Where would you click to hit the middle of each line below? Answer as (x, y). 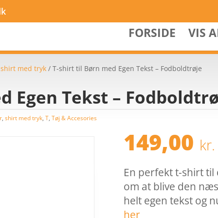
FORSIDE (152, 33)
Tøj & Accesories (74, 118)
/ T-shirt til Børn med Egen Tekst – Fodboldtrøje (124, 68)
